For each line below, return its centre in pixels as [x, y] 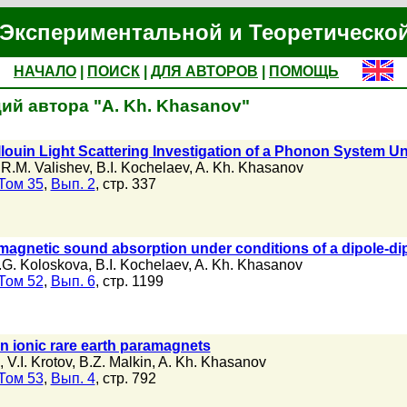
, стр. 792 [125, 378]
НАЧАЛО [45, 71]
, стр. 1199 [129, 281]
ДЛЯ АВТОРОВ [204, 71]
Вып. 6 [73, 281]
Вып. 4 [73, 378]
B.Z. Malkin [115, 362]
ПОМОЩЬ [304, 71]
